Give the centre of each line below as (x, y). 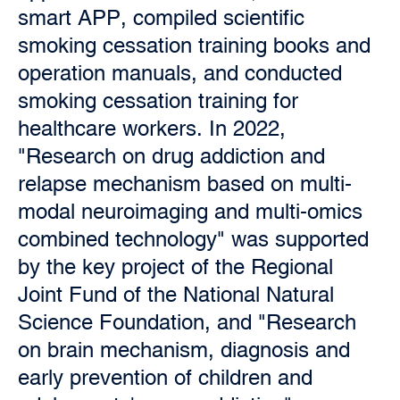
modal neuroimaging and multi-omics (190, 211)
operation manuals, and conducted (180, 73)
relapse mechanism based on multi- (185, 183)
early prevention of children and (165, 377)
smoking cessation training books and (194, 45)
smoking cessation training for (158, 100)
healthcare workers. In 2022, (152, 128)
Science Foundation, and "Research (187, 322)
